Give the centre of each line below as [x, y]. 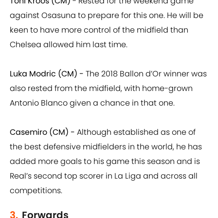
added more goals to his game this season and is [105, 162]
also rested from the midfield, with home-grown [101, 89]
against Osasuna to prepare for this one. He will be [107, 16]
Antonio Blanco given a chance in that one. [92, 103]
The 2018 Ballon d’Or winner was [145, 74]
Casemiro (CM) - [42, 132]
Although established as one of [135, 132]
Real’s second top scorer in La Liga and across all [104, 176]
